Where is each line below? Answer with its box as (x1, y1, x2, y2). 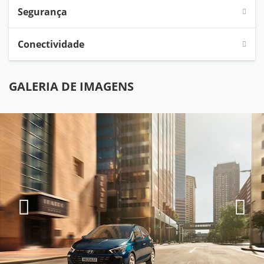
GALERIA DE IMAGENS (9, 78, 134, 95)
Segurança (18, 5, 67, 19)
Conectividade (18, 38, 84, 51)
